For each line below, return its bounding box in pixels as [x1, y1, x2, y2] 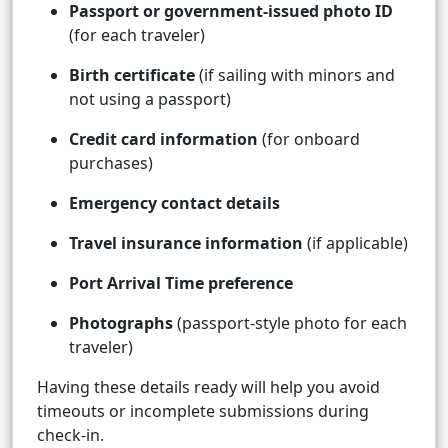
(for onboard [258, 128, 360, 151]
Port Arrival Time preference [69, 272, 293, 295]
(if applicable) [303, 232, 408, 255]
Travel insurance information [69, 232, 303, 255]
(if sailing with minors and [195, 64, 395, 87]
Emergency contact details [69, 192, 280, 215]
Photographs [69, 312, 173, 335]
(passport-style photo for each [173, 312, 407, 335]
